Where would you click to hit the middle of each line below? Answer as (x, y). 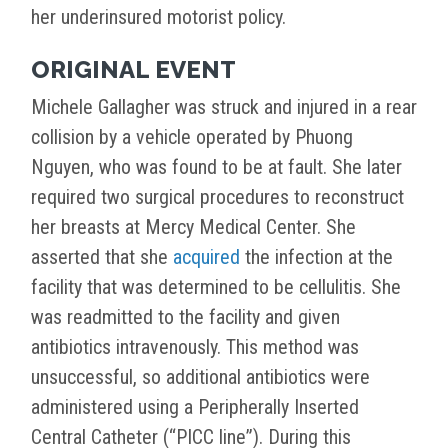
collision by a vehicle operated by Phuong (192, 137)
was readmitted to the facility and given (185, 317)
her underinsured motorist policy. (158, 17)
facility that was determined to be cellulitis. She (216, 287)
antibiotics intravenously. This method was (195, 347)
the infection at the (316, 257)
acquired (206, 257)
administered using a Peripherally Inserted (195, 407)
